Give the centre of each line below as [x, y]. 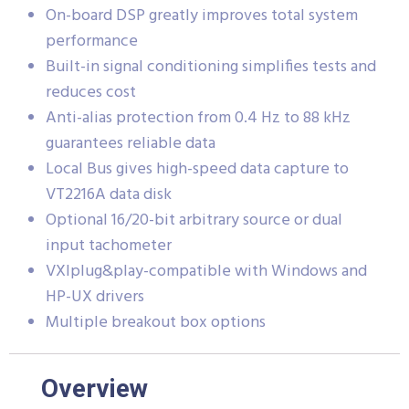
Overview [94, 388]
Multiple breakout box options [156, 322]
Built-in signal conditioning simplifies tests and [211, 67]
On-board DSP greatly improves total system [202, 16]
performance [92, 41]
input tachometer [109, 246]
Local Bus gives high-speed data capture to [197, 169]
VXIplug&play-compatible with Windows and [206, 271]
